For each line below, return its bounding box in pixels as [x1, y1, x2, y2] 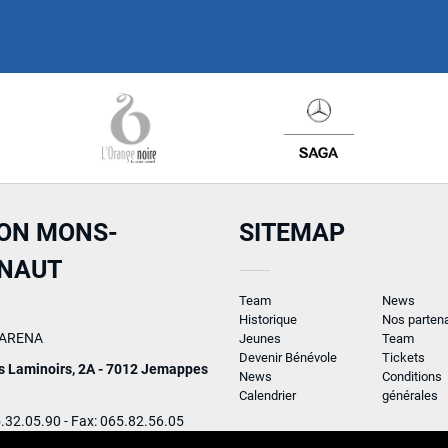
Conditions [381, 368, 442, 384]
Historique [239, 311, 297, 327]
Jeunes [239, 330, 281, 346]
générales [381, 387, 438, 403]
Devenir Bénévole [239, 349, 337, 365]
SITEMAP [239, 217, 345, 247]
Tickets [381, 349, 425, 365]
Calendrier [239, 387, 296, 403]
